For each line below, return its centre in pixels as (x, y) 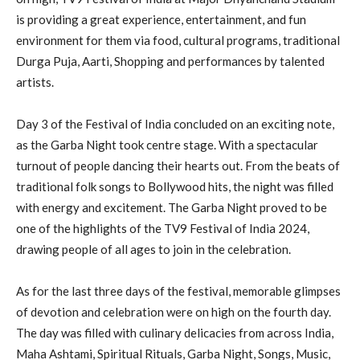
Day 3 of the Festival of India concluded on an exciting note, (175, 123)
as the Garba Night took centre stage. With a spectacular (167, 144)
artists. (35, 82)
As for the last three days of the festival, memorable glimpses (178, 290)
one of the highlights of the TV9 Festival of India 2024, (163, 228)
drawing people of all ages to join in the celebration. (153, 249)
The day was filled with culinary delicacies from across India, (175, 332)
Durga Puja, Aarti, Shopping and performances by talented (170, 61)
